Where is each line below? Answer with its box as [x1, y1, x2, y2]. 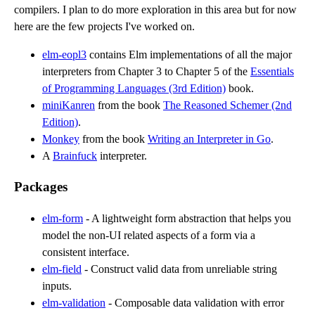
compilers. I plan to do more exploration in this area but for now [14, 3, 297, 15]
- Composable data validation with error [105, 297, 284, 309]
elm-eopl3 [42, 48, 86, 60]
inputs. [42, 280, 72, 292]
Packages [14, 179, 67, 195]
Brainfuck [53, 149, 97, 162]
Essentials [250, 65, 294, 77]
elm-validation [42, 297, 105, 309]
